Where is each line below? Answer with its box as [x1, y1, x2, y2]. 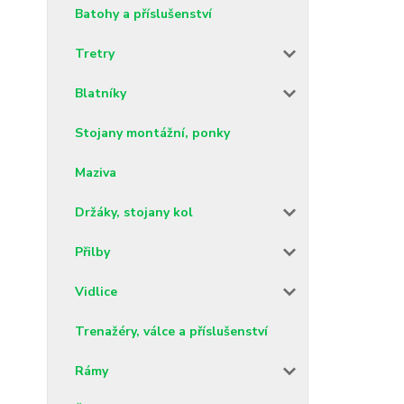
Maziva [75, 163, 116, 181]
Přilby [75, 243, 110, 261]
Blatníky [75, 84, 126, 102]
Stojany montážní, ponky [75, 124, 230, 142]
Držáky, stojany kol [75, 203, 193, 221]
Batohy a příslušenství [75, 5, 212, 23]
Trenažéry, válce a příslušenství [75, 322, 268, 340]
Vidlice [75, 282, 117, 300]
